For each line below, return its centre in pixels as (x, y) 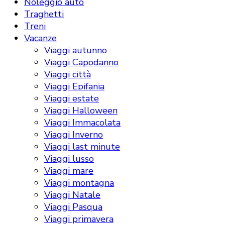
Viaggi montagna (79, 183)
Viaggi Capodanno (81, 62)
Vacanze (40, 38)
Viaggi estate (72, 98)
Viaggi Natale (72, 195)
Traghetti (44, 14)
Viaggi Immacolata (82, 122)
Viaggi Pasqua (73, 207)
